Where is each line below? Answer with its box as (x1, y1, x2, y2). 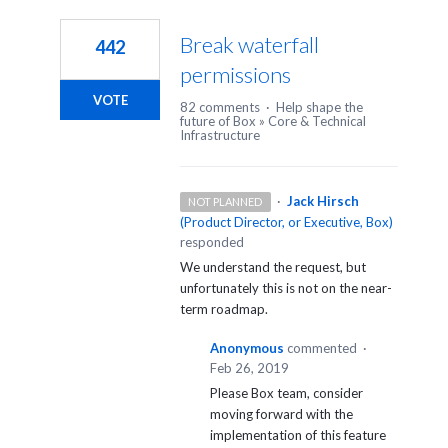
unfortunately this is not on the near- (180, 280, 392, 297)
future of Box (180, 113, 256, 130)
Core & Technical (268, 113, 366, 130)
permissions (180, 61, 291, 89)
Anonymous (210, 340, 284, 357)
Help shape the (276, 99, 363, 116)
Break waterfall (180, 31, 319, 59)
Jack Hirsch (286, 193, 359, 210)
